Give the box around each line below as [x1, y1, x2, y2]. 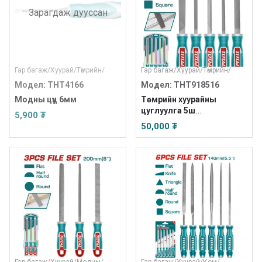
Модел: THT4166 [15, 80, 84, 89]
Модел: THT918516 [141, 80, 219, 89]
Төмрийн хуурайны [141, 95, 216, 104]
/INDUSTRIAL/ [141, 117, 195, 126]
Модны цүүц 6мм [15, 95, 77, 104]
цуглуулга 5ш [141, 106, 195, 115]
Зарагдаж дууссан [28, 6, 108, 18]
